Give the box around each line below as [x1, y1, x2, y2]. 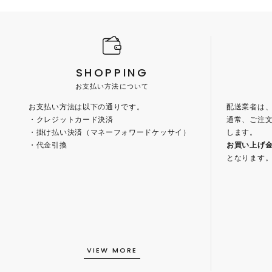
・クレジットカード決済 [29, 115, 114, 124]
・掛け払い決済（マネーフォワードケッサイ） [29, 127, 191, 137]
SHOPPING [75, 64, 149, 80]
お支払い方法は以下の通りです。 [29, 102, 144, 111]
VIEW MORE [86, 245, 138, 255]
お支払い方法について [75, 82, 149, 90]
